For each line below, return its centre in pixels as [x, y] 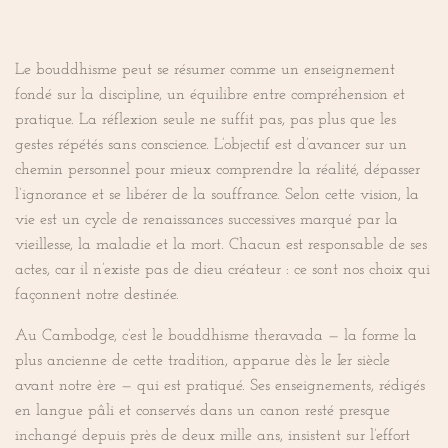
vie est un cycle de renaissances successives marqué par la [206, 219]
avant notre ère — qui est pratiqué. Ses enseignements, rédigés [220, 385]
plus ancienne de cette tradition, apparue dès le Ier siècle [202, 360]
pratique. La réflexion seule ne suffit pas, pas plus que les [205, 119]
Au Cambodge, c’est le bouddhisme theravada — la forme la [216, 335]
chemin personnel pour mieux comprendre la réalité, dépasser [217, 169]
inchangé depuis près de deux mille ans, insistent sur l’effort [212, 435]
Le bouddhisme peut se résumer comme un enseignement [205, 69]
